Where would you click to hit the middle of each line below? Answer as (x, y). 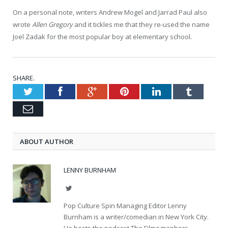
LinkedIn (179, 91)
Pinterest (146, 91)
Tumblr (206, 91)
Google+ (114, 91)
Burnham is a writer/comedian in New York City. (136, 217)
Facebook (82, 91)
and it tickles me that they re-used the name (141, 24)
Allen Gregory (52, 24)
